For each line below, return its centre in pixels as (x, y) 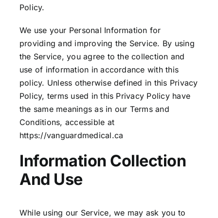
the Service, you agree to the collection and (102, 57)
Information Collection (103, 161)
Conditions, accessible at (67, 122)
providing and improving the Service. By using (107, 44)
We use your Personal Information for (90, 30)
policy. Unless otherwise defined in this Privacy (109, 83)
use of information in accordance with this (99, 70)
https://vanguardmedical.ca (72, 136)
